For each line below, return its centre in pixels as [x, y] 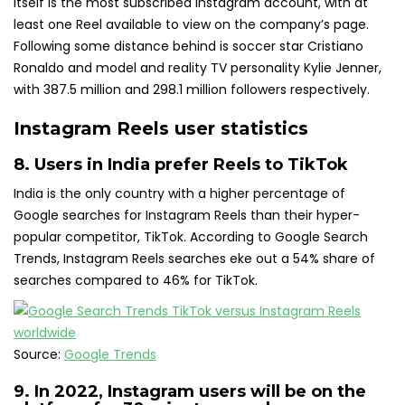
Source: [39, 355]
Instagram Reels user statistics [161, 129]
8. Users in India [84, 165]
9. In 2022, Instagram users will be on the [190, 392]
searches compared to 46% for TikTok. [136, 281]
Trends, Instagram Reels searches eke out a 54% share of [194, 259]
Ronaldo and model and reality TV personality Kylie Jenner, [198, 68]
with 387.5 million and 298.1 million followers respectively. [192, 90]
